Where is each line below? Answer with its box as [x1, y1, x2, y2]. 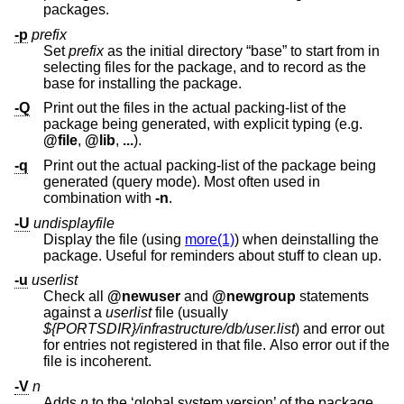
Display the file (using [43, 231, 185, 247]
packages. [43, 2, 109, 18]
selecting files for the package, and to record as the [43, 59, 268, 75]
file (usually [151, 305, 232, 321]
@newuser [107, 289, 180, 305]
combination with [43, 190, 155, 207]
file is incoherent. [80, 353, 151, 370]
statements [296, 289, 369, 305]
